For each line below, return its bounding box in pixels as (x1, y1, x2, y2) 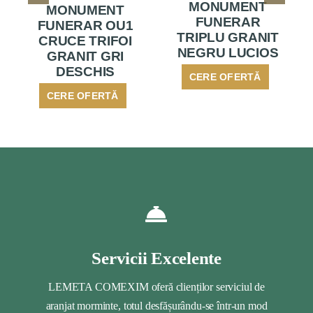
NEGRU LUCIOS (177, 45, 279, 61)
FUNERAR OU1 (37, 17, 133, 33)
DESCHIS (55, 64, 115, 79)
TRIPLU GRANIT (177, 30, 279, 45)
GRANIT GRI (46, 48, 124, 64)
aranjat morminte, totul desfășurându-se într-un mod (45, 299, 268, 312)
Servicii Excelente (92, 248, 221, 268)
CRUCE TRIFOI (38, 33, 132, 48)
